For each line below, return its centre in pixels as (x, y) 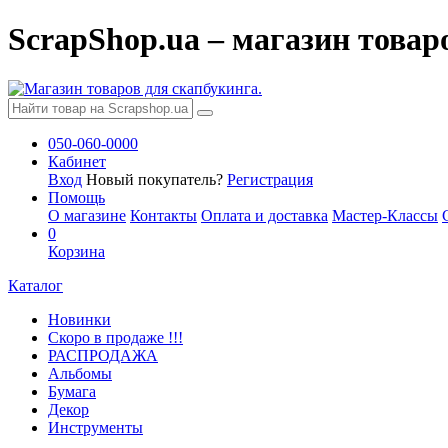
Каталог (35, 285)
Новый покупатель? (156, 179)
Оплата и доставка (264, 215)
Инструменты (95, 427)
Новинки (79, 319)
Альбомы (80, 373)
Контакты (163, 215)
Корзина (76, 251)
